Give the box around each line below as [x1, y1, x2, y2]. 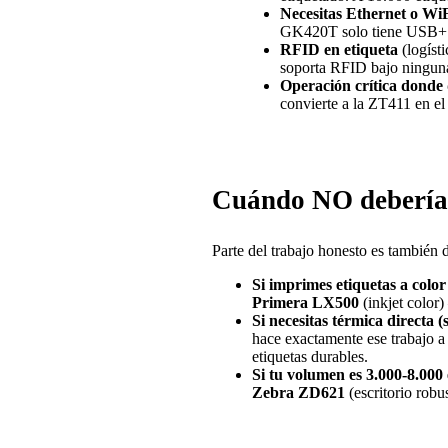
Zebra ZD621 [252, 383, 345, 401]
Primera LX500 [252, 293, 359, 311]
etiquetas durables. [252, 347, 368, 365]
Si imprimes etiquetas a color [252, 275, 446, 293]
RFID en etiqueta [280, 40, 398, 58]
